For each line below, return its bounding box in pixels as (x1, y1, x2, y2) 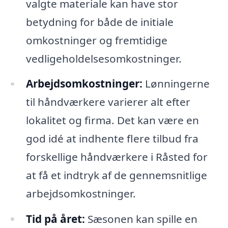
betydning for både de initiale (25, 14, 174, 29)
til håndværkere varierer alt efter (25, 95, 190, 109)
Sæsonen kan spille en (84, 212, 197, 226)
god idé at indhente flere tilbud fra (25, 131, 198, 146)
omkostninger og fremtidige (25, 33, 167, 47)
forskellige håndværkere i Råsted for (25, 150, 208, 164)
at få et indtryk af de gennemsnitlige (25, 168, 207, 183)
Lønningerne (142, 76, 210, 91)
